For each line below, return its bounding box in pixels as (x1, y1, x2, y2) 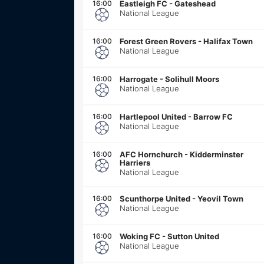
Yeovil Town (197, 193, 243, 203)
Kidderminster (190, 149, 243, 159)
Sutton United (167, 231, 219, 241)
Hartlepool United (120, 111, 186, 121)
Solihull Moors (165, 74, 219, 84)
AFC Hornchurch (120, 149, 183, 159)
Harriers (120, 157, 150, 167)
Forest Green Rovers (120, 36, 196, 46)
